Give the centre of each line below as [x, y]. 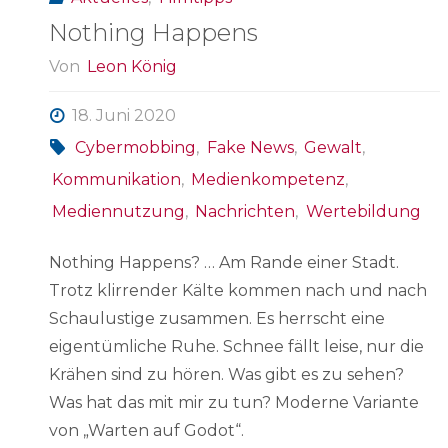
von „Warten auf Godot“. [146, 431]
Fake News [250, 148]
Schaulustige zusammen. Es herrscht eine [217, 319]
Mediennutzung [119, 212]
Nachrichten [245, 212]
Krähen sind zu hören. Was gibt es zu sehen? [226, 375]
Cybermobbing [136, 148]
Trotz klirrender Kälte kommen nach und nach [238, 291]
